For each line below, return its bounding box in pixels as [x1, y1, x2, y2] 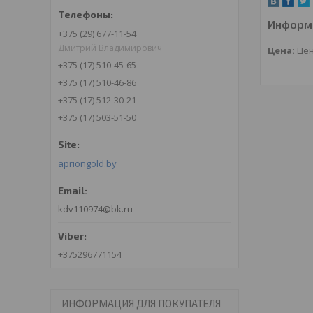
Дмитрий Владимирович [58, 42, 162, 54]
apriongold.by [58, 157, 117, 170]
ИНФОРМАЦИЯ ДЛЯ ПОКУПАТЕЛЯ [61, 297, 221, 310]
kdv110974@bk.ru [58, 203, 133, 216]
